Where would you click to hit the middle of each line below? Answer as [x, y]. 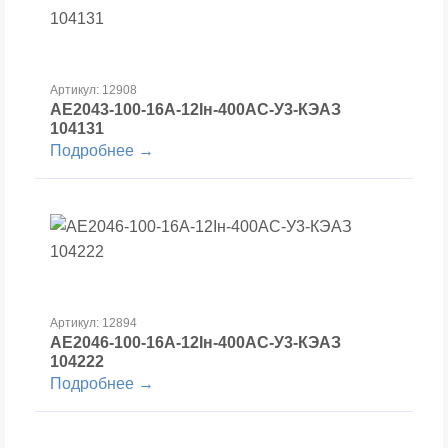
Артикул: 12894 [93, 323]
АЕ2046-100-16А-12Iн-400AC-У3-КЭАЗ [195, 342]
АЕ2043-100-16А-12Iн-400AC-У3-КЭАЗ [195, 109]
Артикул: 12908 [93, 90]
